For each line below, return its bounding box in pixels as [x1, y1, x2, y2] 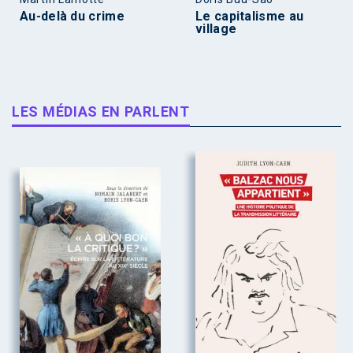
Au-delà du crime [20, 8, 124, 24]
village [195, 20, 237, 36]
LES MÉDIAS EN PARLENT [12, 102, 190, 120]
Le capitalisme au [195, 8, 304, 24]
